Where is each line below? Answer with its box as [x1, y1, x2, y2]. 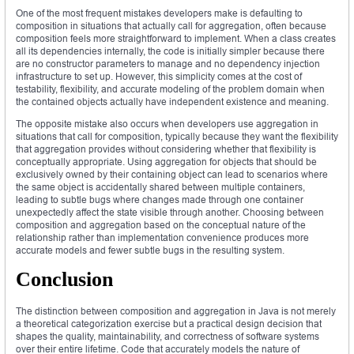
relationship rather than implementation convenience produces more [16, 231, 309, 243]
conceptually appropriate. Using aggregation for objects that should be [16, 155, 317, 168]
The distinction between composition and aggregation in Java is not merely [16, 304, 336, 317]
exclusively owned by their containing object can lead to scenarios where [16, 168, 328, 180]
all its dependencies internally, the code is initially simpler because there [16, 44, 325, 57]
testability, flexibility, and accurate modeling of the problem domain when [16, 82, 325, 95]
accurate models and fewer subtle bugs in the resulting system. [16, 243, 284, 256]
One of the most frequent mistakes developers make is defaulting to [16, 6, 303, 19]
